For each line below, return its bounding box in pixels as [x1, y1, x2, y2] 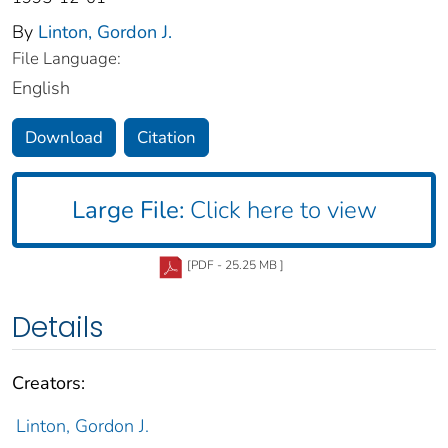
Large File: [71, 194, 184, 227]
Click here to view [183, 194, 377, 227]
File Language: [12, 47, 121, 71]
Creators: [12, 371, 85, 396]
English [12, 76, 70, 101]
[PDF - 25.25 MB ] [187, 257, 284, 274]
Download [25, 126, 103, 150]
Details [12, 308, 104, 348]
